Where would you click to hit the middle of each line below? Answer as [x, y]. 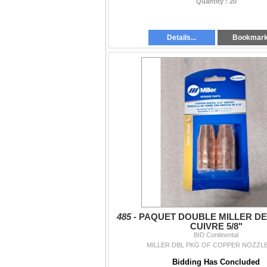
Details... [182, 37]
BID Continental [216, 235]
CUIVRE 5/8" [216, 226]
